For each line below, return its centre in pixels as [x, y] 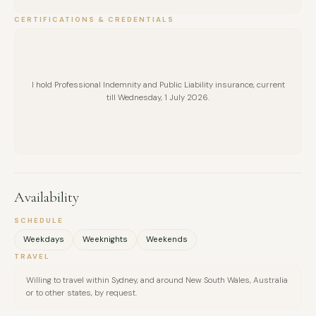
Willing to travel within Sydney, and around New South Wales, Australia [157, 281]
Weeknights [105, 240]
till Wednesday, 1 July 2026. [158, 97]
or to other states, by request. [81, 293]
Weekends [167, 240]
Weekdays [44, 240]
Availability [47, 197]
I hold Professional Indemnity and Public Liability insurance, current [158, 85]
